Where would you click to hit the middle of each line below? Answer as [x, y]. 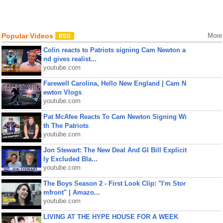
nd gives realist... [70, 59]
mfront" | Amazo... [71, 192]
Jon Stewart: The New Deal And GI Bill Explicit [115, 150]
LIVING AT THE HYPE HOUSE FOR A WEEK [111, 217]
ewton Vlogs [62, 92]
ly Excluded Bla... [70, 159]
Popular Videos [28, 36]
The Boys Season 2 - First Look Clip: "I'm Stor [114, 183]
